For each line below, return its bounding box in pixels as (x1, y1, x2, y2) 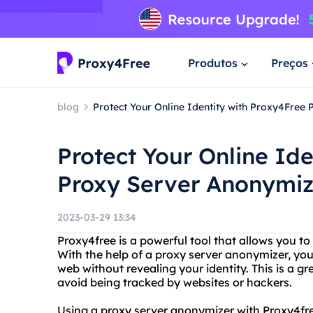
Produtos (188, 55, 238, 70)
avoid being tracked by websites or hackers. (57, 275, 292, 289)
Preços (271, 55, 308, 70)
